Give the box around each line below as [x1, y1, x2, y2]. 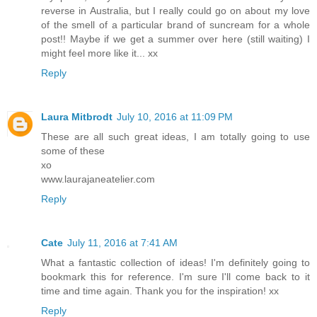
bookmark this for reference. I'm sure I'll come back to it [41, 270, 310, 282]
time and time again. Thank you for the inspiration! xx [41, 284, 279, 296]
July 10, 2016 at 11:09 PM [117, 110, 233, 122]
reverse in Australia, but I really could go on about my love [41, 4, 310, 16]
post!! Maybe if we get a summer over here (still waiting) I [41, 33, 310, 45]
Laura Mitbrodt [41, 110, 113, 122]
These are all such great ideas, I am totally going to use [41, 130, 310, 142]
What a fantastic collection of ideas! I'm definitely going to [41, 256, 310, 268]
